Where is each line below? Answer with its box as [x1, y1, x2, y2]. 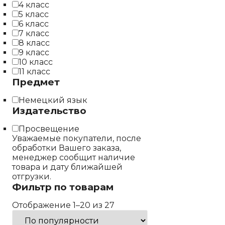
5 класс [19, 10, 49, 19]
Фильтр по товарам [12, 181, 114, 193]
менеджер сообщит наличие [12, 153, 135, 162]
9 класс [19, 48, 49, 57]
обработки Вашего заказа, [12, 143, 121, 153]
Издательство [12, 105, 86, 117]
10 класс [19, 57, 53, 67]
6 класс [19, 19, 49, 29]
